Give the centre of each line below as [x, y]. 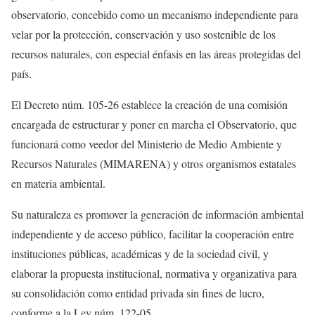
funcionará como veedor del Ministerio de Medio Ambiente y [147, 143]
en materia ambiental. [58, 183]
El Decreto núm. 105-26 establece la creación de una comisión [149, 104]
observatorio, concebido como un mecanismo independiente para [155, 14]
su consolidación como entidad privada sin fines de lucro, [138, 292]
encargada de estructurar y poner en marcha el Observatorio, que [154, 124]
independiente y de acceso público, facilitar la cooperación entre [153, 233]
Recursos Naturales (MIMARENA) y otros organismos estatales [154, 163]
